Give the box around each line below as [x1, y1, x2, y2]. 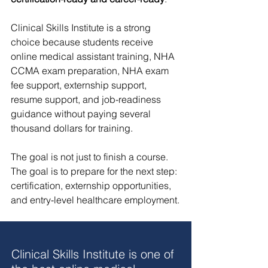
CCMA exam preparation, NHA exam [11, 64, 171, 77]
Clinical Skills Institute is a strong [11, 21, 153, 33]
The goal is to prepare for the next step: [11, 165, 179, 177]
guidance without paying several [11, 107, 153, 120]
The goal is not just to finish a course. [11, 150, 170, 163]
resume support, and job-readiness [11, 93, 163, 105]
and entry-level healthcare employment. [11, 193, 179, 206]
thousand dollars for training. [11, 121, 133, 134]
